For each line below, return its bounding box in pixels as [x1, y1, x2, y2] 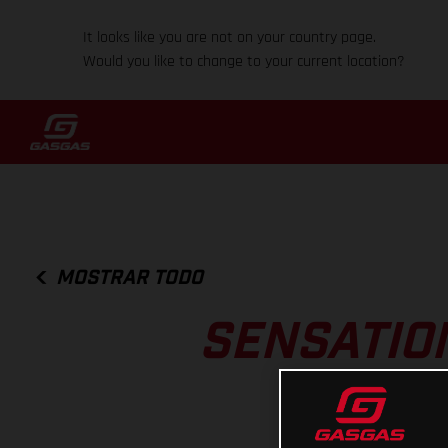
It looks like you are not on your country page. [83, 27, 377, 48]
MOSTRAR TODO [56, 267, 204, 288]
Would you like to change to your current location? [83, 51, 406, 72]
